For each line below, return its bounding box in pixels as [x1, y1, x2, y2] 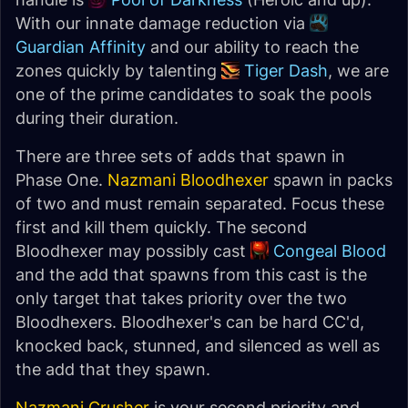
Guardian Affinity [15, 37, 146, 56]
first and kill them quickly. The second [15, 218, 307, 237]
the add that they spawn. [15, 360, 210, 379]
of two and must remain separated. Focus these [15, 194, 384, 213]
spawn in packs [269, 170, 393, 189]
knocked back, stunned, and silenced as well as [15, 336, 380, 355]
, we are [328, 61, 389, 80]
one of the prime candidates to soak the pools [15, 85, 372, 104]
